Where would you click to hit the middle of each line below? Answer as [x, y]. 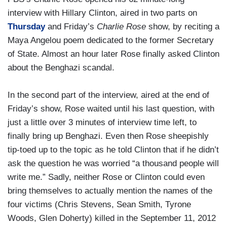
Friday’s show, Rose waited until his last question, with [111, 109]
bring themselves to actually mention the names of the [110, 191]
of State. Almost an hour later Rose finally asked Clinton [113, 54]
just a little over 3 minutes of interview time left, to [102, 123]
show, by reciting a [183, 27]
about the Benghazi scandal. [61, 68]
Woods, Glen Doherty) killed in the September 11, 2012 [112, 218]
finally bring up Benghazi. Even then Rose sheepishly [108, 136]
